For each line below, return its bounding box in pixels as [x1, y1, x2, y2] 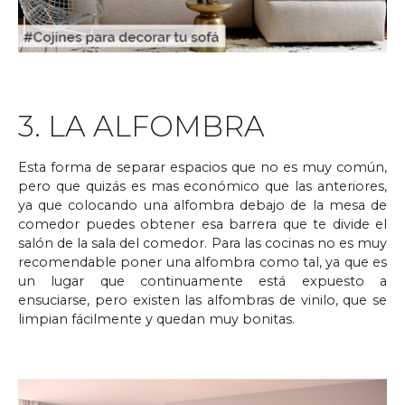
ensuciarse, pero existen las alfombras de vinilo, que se [18, 291, 387, 308]
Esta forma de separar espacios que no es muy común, [18, 158, 387, 175]
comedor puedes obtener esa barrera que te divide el [18, 215, 387, 232]
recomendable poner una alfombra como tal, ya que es [18, 253, 387, 270]
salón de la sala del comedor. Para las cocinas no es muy [18, 234, 387, 251]
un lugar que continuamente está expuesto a [18, 272, 387, 289]
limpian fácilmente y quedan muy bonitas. [18, 310, 295, 327]
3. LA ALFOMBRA [18, 108, 265, 144]
